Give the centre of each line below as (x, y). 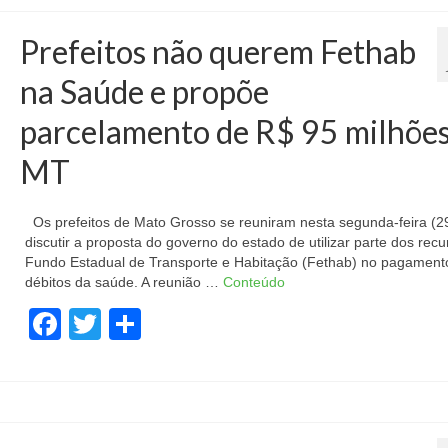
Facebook (131, 324)
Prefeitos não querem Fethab (217, 51)
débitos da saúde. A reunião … (123, 282)
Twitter (148, 324)
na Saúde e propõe (144, 91)
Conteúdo (253, 282)
